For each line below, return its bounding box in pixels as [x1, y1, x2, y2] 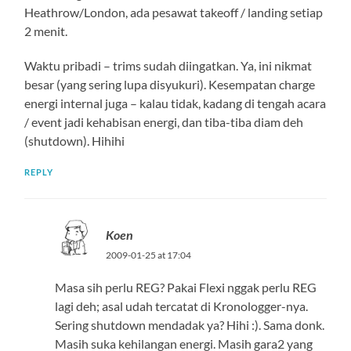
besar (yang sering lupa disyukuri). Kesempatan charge [24, 76, 316, 92]
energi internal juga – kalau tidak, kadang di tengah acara [24, 95, 327, 110]
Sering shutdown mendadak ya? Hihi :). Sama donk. [54, 317, 324, 332]
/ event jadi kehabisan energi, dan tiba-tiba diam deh [24, 114, 304, 129]
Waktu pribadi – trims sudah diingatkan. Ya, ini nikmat [24, 57, 313, 73]
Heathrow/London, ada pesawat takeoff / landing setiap [24, 4, 324, 20]
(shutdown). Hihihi [24, 132, 125, 148]
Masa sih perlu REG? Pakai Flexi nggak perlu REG [54, 279, 317, 295]
